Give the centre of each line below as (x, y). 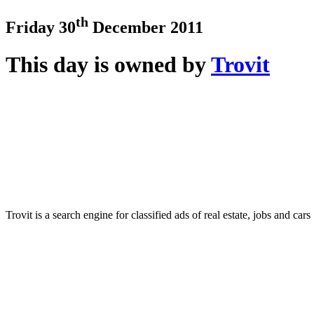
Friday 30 (41, 27)
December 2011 (146, 27)
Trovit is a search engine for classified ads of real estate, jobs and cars (158, 214)
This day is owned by (108, 65)
